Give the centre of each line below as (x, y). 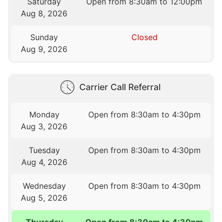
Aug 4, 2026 (44, 162)
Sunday (44, 37)
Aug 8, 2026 (44, 14)
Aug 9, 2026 (44, 49)
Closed (144, 37)
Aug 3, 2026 (44, 126)
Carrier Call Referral (120, 87)
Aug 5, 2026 (44, 197)
